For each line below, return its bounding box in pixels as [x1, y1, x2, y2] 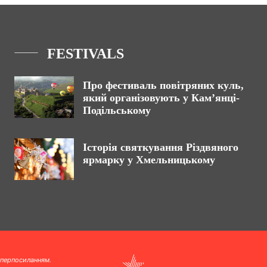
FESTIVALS [47, 46, 124, 62]
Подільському [83, 104, 154, 117]
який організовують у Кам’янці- [83, 92, 240, 104]
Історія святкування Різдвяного [83, 141, 238, 154]
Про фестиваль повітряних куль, [83, 79, 244, 92]
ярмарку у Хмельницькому [83, 154, 215, 166]
